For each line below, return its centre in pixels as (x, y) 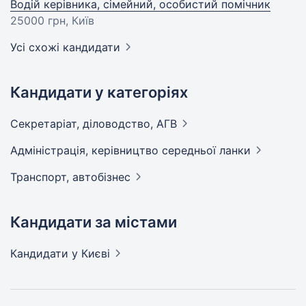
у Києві (91, 253)
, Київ (80, 20)
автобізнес (101, 177)
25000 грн (38, 20)
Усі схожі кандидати (65, 47)
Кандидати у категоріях (99, 92)
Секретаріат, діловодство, (83, 124)
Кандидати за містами (94, 222)
